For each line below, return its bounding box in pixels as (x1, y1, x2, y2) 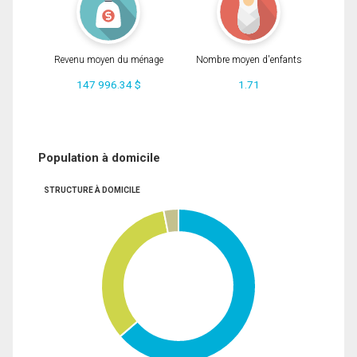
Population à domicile (38, 150, 160, 165)
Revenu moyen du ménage (53, 54, 163, 66)
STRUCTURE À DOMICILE (43, 185, 140, 194)
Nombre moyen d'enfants (195, 54, 302, 66)
